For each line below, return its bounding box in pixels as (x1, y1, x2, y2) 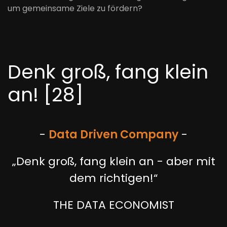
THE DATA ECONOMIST (53, 197, 174, 213)
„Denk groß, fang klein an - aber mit (12, 154, 215, 169)
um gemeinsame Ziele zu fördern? (8, 3, 142, 14)
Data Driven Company (49, 127, 178, 142)
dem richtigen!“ (69, 170, 158, 186)
